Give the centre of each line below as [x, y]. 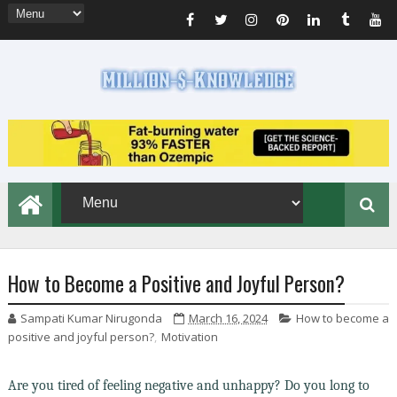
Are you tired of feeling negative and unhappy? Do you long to [188, 385]
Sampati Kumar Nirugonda [91, 318]
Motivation [189, 336]
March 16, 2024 [228, 318]
